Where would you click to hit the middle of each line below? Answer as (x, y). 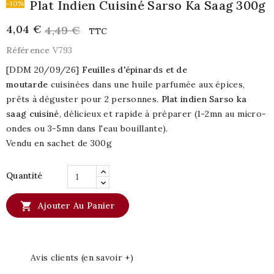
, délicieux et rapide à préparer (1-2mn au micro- (163, 113)
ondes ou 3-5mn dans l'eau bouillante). (87, 128)
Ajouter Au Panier (77, 205)
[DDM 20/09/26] (43, 69)
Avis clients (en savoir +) (82, 257)
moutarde (27, 84)
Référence (28, 50)
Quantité (24, 175)
